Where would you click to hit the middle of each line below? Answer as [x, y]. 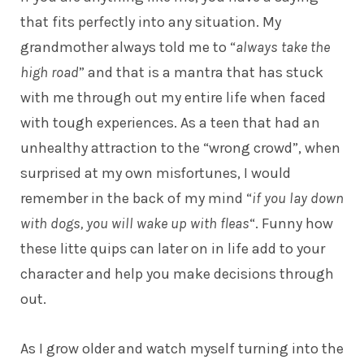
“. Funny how [291, 223]
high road [50, 72]
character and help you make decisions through [177, 273]
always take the [283, 47]
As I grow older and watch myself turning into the [182, 348]
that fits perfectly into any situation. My [151, 22]
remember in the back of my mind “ [136, 198]
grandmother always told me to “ [128, 47]
